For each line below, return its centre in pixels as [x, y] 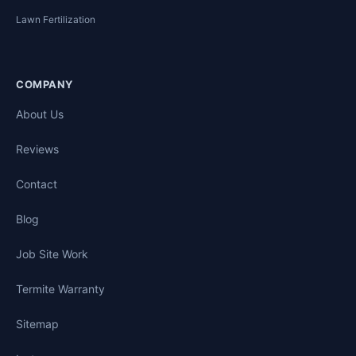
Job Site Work [52, 254]
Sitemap [37, 324]
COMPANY [44, 85]
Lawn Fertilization [56, 20]
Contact [37, 184]
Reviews [37, 149]
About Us [40, 114]
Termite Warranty [60, 289]
